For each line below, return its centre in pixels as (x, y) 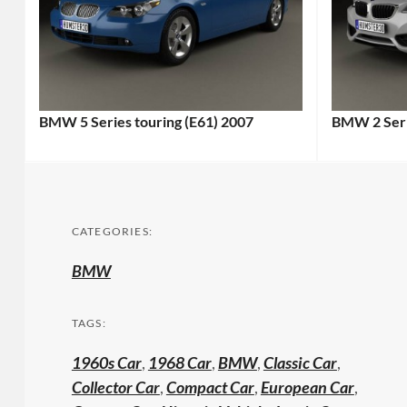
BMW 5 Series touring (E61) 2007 (146, 121)
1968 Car (179, 362)
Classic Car (300, 362)
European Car (307, 387)
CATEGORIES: (112, 231)
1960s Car (106, 362)
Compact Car (210, 387)
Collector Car (115, 387)
